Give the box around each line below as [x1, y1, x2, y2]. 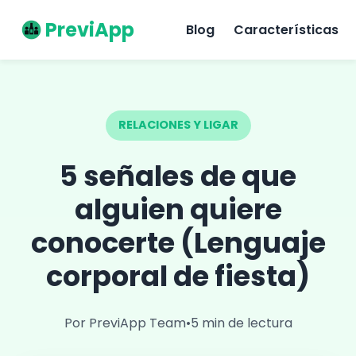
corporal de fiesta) [46, 256, 310, 296]
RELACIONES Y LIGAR [118, 117, 238, 133]
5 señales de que [60, 156, 296, 195]
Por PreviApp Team [64, 313, 186, 332]
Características [233, 20, 339, 39]
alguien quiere [74, 189, 282, 229]
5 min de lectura [190, 313, 292, 332]
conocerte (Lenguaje [30, 222, 326, 262]
